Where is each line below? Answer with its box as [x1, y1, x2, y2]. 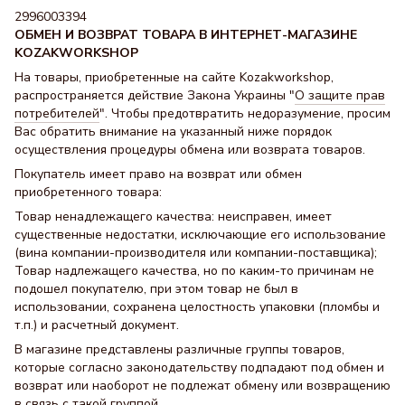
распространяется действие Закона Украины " [14, 86, 295, 104]
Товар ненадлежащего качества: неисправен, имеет [14, 207, 332, 225]
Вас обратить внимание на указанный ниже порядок [14, 122, 332, 140]
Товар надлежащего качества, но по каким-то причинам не [14, 261, 374, 279]
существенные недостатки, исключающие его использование [14, 225, 386, 243]
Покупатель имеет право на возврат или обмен [14, 165, 302, 183]
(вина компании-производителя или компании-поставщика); [14, 243, 377, 261]
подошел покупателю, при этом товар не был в [14, 279, 298, 297]
